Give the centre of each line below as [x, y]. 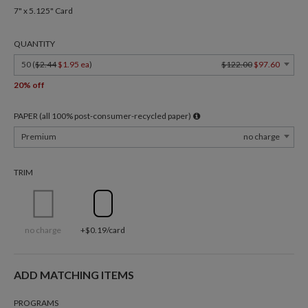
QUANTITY [34, 44]
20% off [29, 85]
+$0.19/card [103, 230]
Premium [39, 136]
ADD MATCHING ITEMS [74, 275]
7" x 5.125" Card [43, 11]
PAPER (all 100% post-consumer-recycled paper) [103, 116]
